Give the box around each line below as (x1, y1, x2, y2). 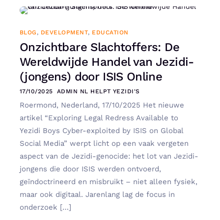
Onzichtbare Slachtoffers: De (20, 40, 179, 55)
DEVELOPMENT (40, 29, 88, 36)
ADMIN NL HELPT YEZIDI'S (56, 88, 140, 95)
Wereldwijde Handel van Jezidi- (20, 55, 194, 69)
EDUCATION (92, 29, 129, 36)
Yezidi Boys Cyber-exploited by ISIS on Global (20, 126, 183, 136)
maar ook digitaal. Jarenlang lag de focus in (20, 190, 175, 199)
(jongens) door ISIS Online (20, 70, 163, 84)
